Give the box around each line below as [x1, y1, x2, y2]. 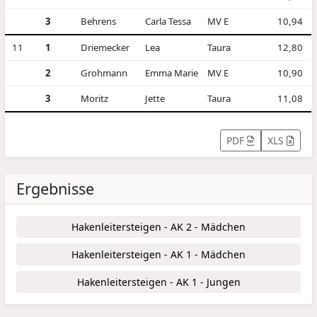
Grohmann [80, 66, 127, 79]
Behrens [80, 14, 116, 28]
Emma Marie [144, 66, 198, 79]
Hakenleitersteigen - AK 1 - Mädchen [71, 247, 246, 261]
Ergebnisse [16, 178, 95, 199]
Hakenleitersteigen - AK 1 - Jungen [76, 275, 241, 289]
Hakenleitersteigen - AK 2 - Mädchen [71, 219, 246, 234]
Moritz [80, 91, 108, 105]
